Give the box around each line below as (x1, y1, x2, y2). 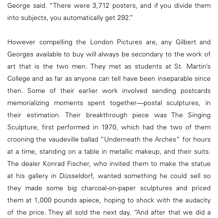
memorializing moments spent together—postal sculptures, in (7, 98, 211, 108)
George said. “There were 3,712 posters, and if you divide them (7, 1, 211, 10)
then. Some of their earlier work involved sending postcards (7, 86, 211, 95)
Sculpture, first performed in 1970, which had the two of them (7, 123, 211, 132)
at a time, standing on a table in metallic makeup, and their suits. (7, 147, 211, 156)
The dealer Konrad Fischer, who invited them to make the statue (7, 159, 211, 168)
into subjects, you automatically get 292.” (7, 13, 133, 22)
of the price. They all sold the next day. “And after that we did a (7, 208, 211, 217)
